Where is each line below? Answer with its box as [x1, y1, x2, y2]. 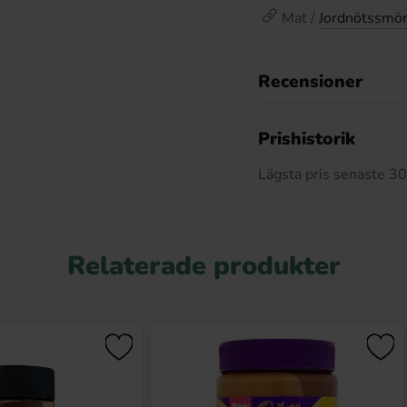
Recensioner [258, 70, 362, 94]
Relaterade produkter [66, 248, 341, 283]
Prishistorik [258, 127, 355, 151]
